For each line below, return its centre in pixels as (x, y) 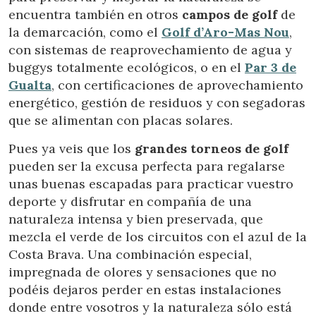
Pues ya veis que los (72, 149)
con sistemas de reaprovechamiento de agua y (150, 50)
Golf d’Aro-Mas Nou (225, 32)
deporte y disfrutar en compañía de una (130, 202)
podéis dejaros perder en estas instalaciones (145, 290)
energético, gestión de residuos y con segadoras (157, 103)
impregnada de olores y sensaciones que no (142, 272)
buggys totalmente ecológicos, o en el (127, 68)
